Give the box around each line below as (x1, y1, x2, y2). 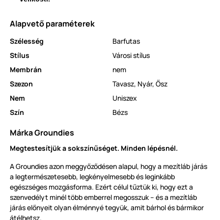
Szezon (10, 79, 33, 89)
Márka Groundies (10, 127, 74, 138)
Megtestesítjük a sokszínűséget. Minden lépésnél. (10, 143, 178, 153)
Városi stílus (112, 51, 150, 60)
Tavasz (112, 79, 134, 89)
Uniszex (112, 93, 137, 103)
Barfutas (112, 36, 140, 46)
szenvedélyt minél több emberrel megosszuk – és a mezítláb (10, 192, 197, 202)
